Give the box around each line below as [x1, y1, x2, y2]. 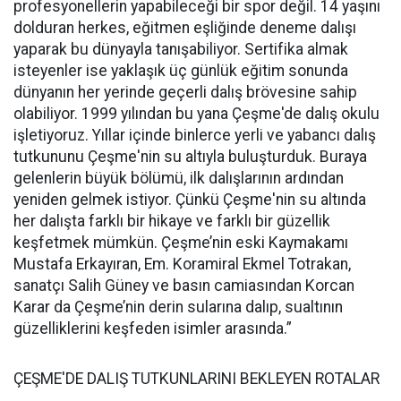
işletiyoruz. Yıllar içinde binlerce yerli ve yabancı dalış [13, 125, 376, 144]
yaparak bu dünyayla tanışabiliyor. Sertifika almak [13, 39, 348, 58]
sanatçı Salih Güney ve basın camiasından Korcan [13, 276, 354, 294]
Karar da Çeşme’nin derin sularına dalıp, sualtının [13, 297, 343, 316]
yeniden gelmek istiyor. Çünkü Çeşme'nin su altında [13, 190, 366, 209]
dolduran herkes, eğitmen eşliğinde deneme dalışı [13, 18, 356, 37]
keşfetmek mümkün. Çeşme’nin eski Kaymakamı [13, 233, 348, 252]
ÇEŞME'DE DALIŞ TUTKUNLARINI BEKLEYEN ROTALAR [13, 369, 380, 388]
